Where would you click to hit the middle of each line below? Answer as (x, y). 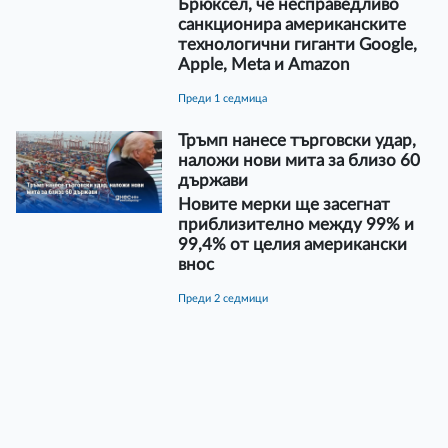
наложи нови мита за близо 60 (298, 160)
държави (212, 180)
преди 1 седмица (226, 98)
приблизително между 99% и (295, 224)
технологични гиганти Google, (297, 44)
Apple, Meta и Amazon (265, 64)
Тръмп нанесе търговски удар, (296, 140)
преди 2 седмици (226, 298)
